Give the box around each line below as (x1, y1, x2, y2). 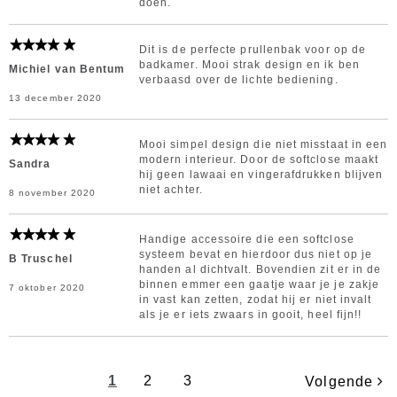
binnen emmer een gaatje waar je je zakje (138, 278, 380, 291)
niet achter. (138, 183, 203, 196)
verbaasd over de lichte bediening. (138, 74, 339, 86)
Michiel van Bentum (9, 63, 126, 75)
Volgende (305, 374, 373, 389)
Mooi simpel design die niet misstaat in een (138, 138, 388, 151)
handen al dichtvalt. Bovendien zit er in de (138, 263, 382, 276)
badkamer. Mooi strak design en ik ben (138, 58, 360, 71)
